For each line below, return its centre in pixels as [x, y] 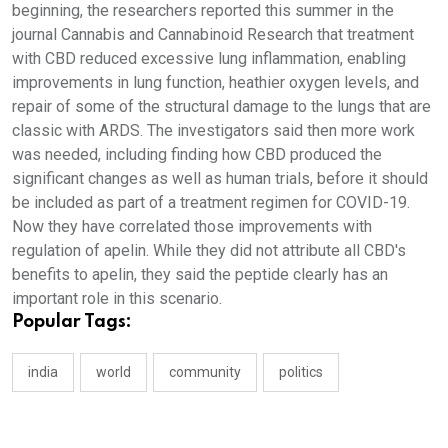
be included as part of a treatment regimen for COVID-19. [211, 202]
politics [301, 371]
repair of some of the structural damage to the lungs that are [221, 106]
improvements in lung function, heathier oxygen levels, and [215, 82]
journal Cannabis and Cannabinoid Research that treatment [213, 34]
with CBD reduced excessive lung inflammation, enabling [209, 58]
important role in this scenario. [117, 298]
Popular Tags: [72, 321]
